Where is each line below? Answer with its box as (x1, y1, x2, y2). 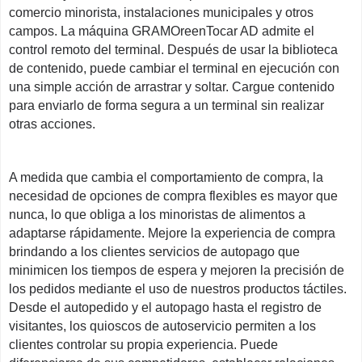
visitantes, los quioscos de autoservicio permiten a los (9, 319, 316, 333)
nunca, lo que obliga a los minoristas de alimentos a (9, 208, 305, 221)
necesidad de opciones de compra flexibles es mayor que (9, 189, 338, 203)
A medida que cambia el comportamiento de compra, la (9, 170, 323, 184)
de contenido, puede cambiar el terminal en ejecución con (9, 61, 339, 75)
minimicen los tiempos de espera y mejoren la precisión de (9, 263, 344, 277)
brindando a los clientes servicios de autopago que (9, 245, 300, 259)
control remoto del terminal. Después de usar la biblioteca (9, 43, 338, 57)
